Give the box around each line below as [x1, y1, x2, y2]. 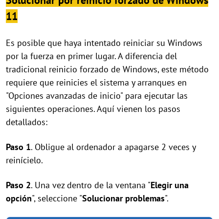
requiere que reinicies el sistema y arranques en [6, 77, 187, 88]
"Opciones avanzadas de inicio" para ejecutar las [6, 90, 188, 101]
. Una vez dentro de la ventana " [31, 179, 151, 191]
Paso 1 [6, 141, 31, 153]
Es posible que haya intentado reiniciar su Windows [6, 37, 202, 48]
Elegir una [151, 179, 189, 191]
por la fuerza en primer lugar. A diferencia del [6, 50, 177, 62]
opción [6, 193, 32, 204]
